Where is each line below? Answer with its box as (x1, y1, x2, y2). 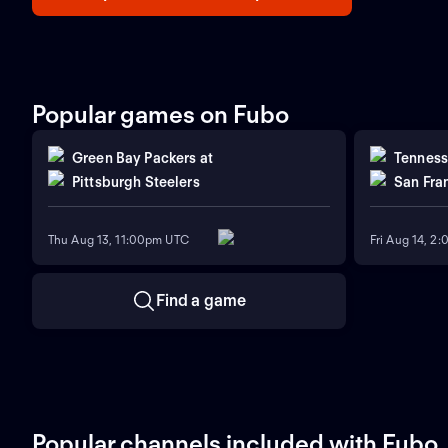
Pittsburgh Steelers (72, 173, 200, 190)
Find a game (155, 291, 247, 310)
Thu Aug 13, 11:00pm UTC (48, 231, 189, 247)
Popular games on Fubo (32, 100, 289, 129)
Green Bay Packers (72, 149, 197, 166)
